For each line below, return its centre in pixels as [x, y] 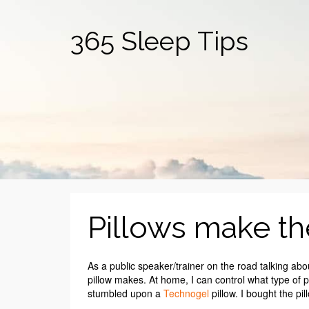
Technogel [186, 293]
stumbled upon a [126, 293]
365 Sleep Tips [159, 41]
